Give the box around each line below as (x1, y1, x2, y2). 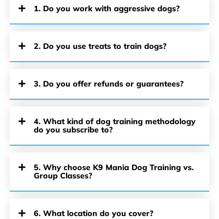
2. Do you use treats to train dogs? (34, 41, 167, 51)
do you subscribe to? (34, 125, 113, 134)
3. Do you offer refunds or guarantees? (34, 79, 184, 88)
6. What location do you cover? (34, 208, 153, 218)
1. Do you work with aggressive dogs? (34, 3, 180, 13)
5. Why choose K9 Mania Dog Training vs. (34, 162, 194, 172)
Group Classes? (34, 171, 92, 180)
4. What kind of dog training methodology (34, 116, 196, 126)
